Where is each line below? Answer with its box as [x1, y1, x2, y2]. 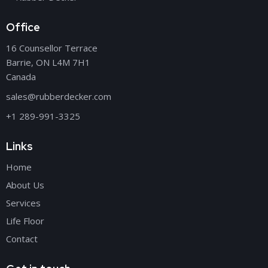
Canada [6, 70, 36, 83]
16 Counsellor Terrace [6, 41, 98, 54]
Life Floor [6, 214, 44, 227]
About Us [6, 178, 44, 191]
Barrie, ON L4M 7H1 [6, 56, 90, 68]
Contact [6, 232, 38, 245]
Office [6, 20, 40, 34]
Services [6, 196, 41, 209]
